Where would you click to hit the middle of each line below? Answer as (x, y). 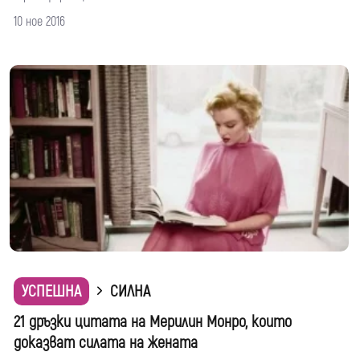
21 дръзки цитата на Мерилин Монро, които (153, 322)
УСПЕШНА (51, 292)
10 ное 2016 (39, 21)
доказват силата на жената (106, 343)
